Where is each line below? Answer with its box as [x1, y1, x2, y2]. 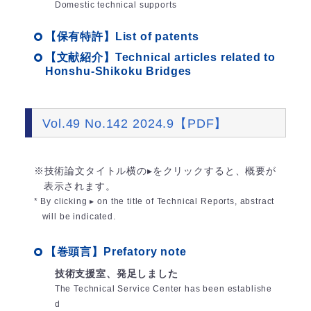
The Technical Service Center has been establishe [54, 284, 273, 294]
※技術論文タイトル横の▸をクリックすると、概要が [33, 165, 276, 177]
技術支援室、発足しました [54, 268, 178, 280]
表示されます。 [43, 180, 116, 192]
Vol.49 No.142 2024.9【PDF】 [42, 116, 228, 131]
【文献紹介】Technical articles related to [44, 51, 276, 64]
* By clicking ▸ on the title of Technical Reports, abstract [33, 196, 275, 207]
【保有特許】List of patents [44, 31, 199, 43]
